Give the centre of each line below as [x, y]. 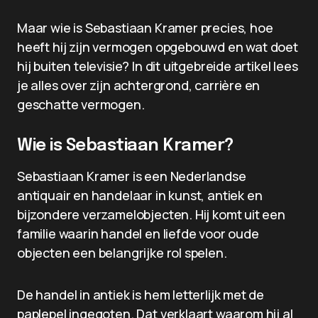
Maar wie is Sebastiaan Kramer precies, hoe [145, 28]
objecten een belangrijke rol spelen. [122, 253]
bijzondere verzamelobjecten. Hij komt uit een [151, 214]
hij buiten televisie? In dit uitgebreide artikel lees [158, 66]
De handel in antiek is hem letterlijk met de [141, 295]
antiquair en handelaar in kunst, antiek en [140, 195]
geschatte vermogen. [81, 104]
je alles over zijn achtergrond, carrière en [139, 85]
